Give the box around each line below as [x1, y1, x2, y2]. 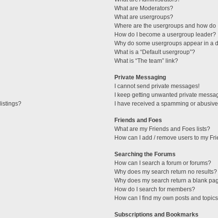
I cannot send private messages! [114, 83, 200, 90]
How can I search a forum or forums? [114, 160, 212, 167]
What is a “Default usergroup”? [114, 49, 196, 56]
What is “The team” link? [114, 57, 179, 65]
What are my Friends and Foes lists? [114, 126, 211, 133]
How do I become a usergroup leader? [114, 31, 217, 38]
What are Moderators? [114, 5, 174, 12]
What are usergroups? [114, 14, 174, 21]
